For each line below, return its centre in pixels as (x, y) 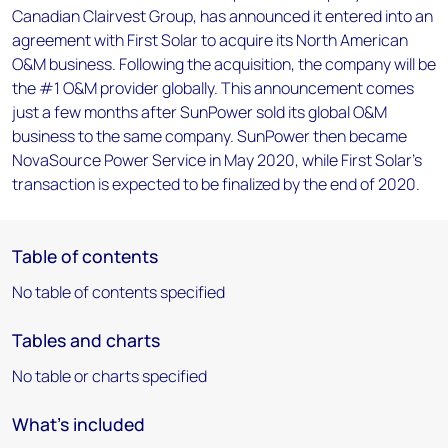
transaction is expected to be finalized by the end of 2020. (216, 184)
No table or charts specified (109, 376)
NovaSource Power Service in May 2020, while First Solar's (217, 160)
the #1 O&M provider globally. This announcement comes (213, 88)
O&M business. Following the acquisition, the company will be (224, 64)
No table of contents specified (118, 292)
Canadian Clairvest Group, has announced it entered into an (222, 16)
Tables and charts (86, 340)
